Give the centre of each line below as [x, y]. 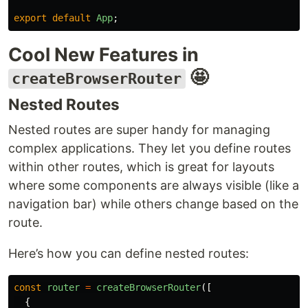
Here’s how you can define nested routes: [129, 254]
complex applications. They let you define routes [150, 148]
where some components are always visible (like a [154, 186]
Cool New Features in [103, 55]
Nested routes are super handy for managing [139, 130]
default [71, 18]
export [30, 18]
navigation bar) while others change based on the [153, 204]
